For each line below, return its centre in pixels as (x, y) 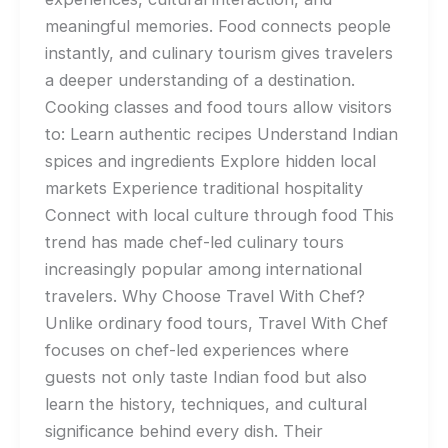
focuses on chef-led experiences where (196, 349)
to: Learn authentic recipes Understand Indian (221, 133)
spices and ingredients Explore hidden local (210, 160)
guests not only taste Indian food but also (205, 376)
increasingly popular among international (203, 268)
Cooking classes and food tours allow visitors (218, 106)
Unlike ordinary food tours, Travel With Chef (216, 322)
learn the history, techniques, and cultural (205, 403)
